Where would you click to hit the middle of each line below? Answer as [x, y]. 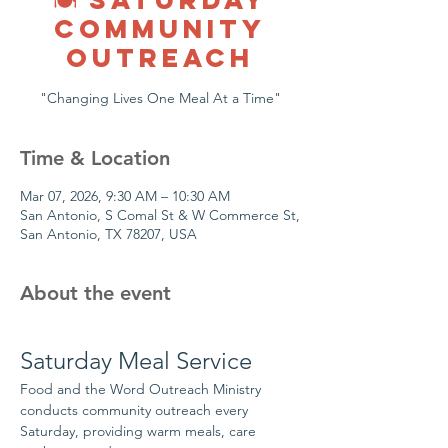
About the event [95, 293]
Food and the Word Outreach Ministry [142, 389]
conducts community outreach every [136, 410]
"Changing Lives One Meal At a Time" [160, 98]
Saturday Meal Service [136, 360]
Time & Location [95, 158]
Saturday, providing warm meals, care [140, 431]
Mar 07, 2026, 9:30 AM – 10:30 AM [125, 196]
